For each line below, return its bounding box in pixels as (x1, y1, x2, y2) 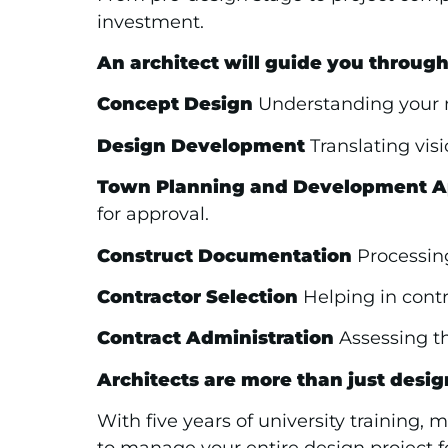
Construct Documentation (97, 244, 352, 267)
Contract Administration (97, 327, 334, 350)
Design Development (97, 134, 305, 157)
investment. (97, 10, 204, 33)
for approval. (97, 203, 209, 226)
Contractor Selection (97, 285, 298, 308)
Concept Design (97, 93, 253, 116)
